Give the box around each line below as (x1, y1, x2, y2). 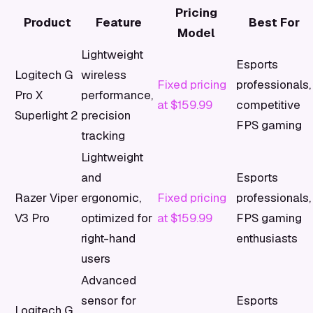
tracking (81, 128, 125, 143)
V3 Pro (15, 210, 50, 226)
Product (23, 15, 71, 30)
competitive (236, 97, 300, 112)
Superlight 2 (15, 108, 78, 123)
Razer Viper (15, 190, 78, 205)
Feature (95, 15, 142, 30)
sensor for (81, 293, 136, 308)
